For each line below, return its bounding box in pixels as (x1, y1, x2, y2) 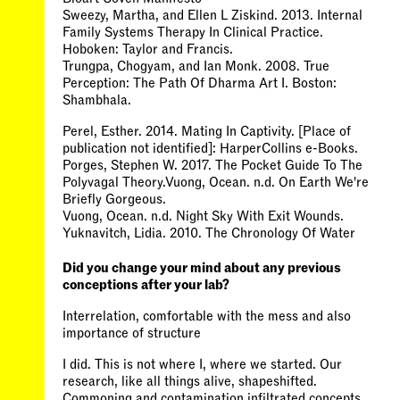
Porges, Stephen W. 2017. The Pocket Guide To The (62, 158, 362, 172)
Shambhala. (62, 93, 131, 107)
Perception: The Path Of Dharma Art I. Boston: (62, 76, 337, 90)
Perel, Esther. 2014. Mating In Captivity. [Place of (62, 124, 351, 138)
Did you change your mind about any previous (62, 261, 341, 275)
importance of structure (62, 326, 201, 340)
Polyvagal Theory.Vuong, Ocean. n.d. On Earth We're (62, 175, 369, 189)
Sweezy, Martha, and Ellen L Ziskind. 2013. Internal (62, 8, 362, 22)
